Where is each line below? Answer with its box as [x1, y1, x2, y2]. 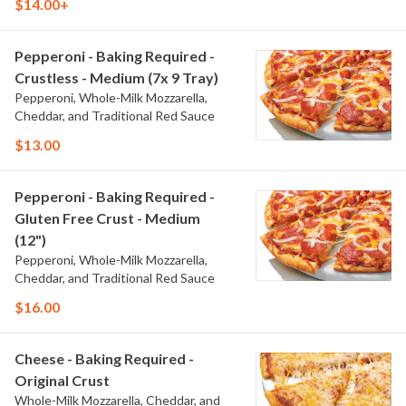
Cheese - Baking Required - [14, 350, 194, 367]
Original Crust [14, 372, 110, 389]
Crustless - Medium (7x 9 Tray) [14, 69, 218, 86]
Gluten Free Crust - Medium [14, 209, 200, 227]
